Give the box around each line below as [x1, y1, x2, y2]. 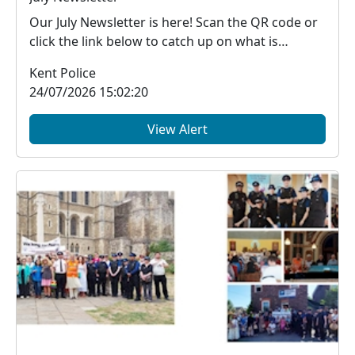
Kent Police [29, 64, 96, 82]
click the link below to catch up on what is [29, 32, 278, 51]
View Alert [147, 120, 208, 139]
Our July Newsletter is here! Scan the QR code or [29, 13, 196, 32]
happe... [29, 52, 77, 70]
